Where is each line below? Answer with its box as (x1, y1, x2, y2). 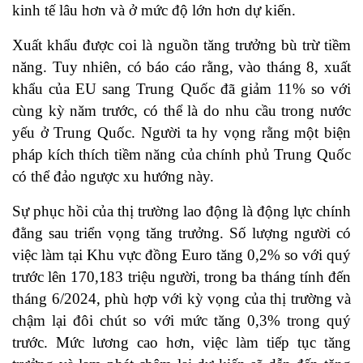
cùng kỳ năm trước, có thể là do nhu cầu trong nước (12, 102, 351, 120)
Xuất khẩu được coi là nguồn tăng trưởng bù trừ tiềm (12, 36, 351, 54)
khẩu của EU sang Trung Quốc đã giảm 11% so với (12, 80, 351, 98)
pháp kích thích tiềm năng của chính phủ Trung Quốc (12, 146, 351, 164)
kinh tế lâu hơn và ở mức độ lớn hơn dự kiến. (12, 2, 296, 19)
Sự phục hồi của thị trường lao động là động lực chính (12, 203, 351, 220)
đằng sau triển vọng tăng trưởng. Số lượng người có (12, 224, 351, 242)
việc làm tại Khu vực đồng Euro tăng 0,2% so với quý (12, 246, 351, 264)
